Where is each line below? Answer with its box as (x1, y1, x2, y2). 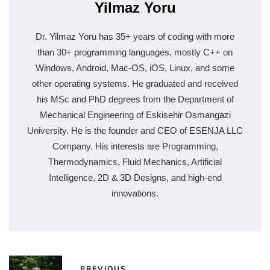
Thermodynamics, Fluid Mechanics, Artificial (48, 156, 222, 167)
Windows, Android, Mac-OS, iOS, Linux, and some (36, 62, 234, 73)
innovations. (111, 187, 159, 198)
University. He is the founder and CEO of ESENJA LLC (27, 125, 243, 136)
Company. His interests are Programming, (52, 140, 218, 151)
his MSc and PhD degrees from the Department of (36, 93, 234, 104)
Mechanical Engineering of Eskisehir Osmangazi (39, 109, 231, 120)
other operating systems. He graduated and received (32, 78, 238, 89)
